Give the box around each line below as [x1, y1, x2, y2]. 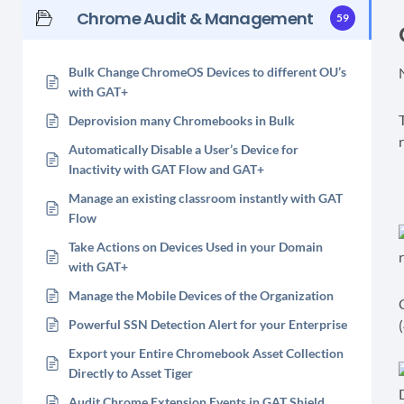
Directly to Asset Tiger [69, 365, 193, 381]
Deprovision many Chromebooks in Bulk [69, 113, 295, 128]
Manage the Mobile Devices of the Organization [69, 288, 334, 303]
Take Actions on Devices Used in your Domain [69, 239, 323, 254]
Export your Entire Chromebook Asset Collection [69, 345, 344, 361]
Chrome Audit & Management [77, 6, 314, 30]
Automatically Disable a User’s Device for [69, 142, 298, 157]
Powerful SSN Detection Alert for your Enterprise [69, 317, 347, 332]
